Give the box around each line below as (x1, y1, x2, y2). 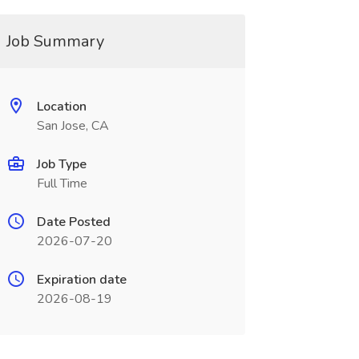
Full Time (36, 175, 87, 192)
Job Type (36, 155, 87, 173)
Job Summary (6, 30, 104, 52)
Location (36, 98, 87, 115)
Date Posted (36, 213, 111, 231)
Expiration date (36, 271, 127, 288)
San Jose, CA (36, 117, 109, 135)
